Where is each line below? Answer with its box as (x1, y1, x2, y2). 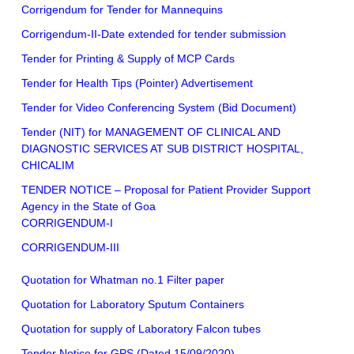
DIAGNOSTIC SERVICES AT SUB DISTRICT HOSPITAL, (21, 142, 303, 156)
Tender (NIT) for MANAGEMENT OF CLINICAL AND (21, 126, 281, 139)
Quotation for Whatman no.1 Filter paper (21, 273, 224, 287)
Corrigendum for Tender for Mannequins (21, 3, 223, 17)
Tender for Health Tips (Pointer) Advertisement (21, 77, 253, 90)
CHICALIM (21, 159, 74, 172)
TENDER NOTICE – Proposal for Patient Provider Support (21, 183, 311, 197)
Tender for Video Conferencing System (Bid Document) (21, 101, 296, 115)
